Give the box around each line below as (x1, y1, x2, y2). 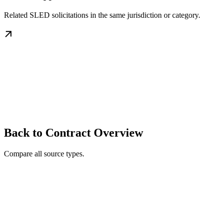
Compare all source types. (4, 149, 84, 158)
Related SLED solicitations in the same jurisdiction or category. (4, 11, 200, 20)
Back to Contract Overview (4, 126, 143, 140)
